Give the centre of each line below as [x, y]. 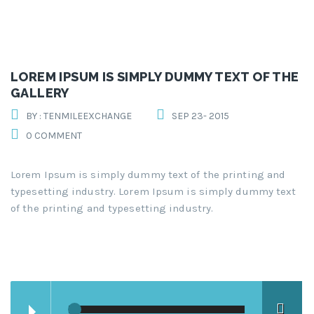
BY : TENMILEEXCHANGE [79, 116]
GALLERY [40, 93]
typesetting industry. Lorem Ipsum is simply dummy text [153, 192]
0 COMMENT [54, 136]
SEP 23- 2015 [200, 116]
